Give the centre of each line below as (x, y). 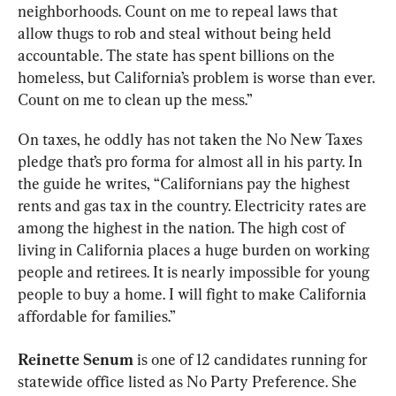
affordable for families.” (97, 316)
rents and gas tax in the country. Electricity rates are (194, 206)
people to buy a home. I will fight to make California (194, 294)
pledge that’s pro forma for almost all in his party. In (192, 162)
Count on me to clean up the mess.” (135, 100)
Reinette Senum (76, 360)
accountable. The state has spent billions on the (178, 56)
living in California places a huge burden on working (195, 250)
